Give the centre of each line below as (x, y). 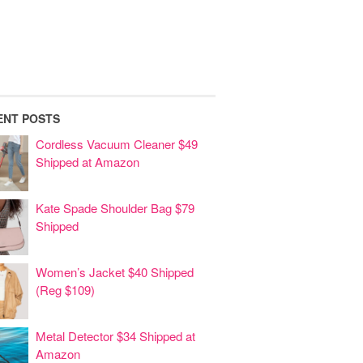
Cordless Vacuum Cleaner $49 (117, 144)
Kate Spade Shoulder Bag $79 (115, 208)
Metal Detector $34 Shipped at (115, 336)
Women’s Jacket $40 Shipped (115, 272)
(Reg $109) (65, 290)
